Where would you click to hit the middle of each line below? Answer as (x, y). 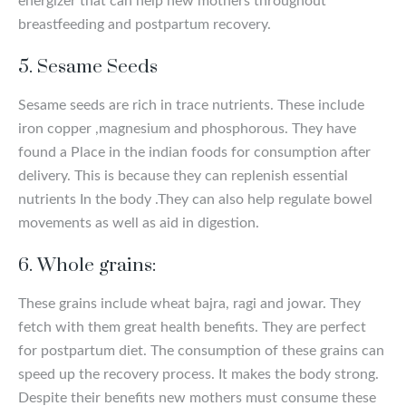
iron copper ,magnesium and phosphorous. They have (187, 128)
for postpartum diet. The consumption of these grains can (201, 350)
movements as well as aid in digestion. (139, 222)
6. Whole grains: (87, 265)
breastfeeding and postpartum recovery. (145, 24)
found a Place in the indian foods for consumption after (194, 152)
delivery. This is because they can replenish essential (183, 175)
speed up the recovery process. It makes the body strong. (198, 374)
